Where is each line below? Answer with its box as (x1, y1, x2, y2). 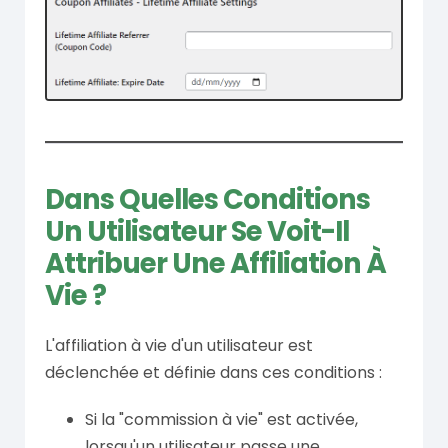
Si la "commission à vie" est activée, (85, 407, 358, 431)
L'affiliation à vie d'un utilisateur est (45, 333, 313, 357)
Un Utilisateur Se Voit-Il (45, 211, 349, 251)
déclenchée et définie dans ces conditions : (45, 360, 382, 384)
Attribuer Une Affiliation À (45, 243, 386, 283)
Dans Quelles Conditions (45, 179, 370, 219)
